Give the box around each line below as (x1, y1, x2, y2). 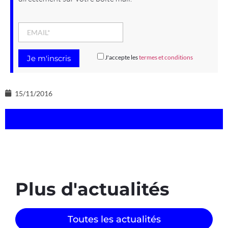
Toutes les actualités (67, 213, 161, 225)
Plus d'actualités (15, 178, 169, 200)
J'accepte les (104, 53, 139, 62)
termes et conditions (139, 53, 193, 62)
